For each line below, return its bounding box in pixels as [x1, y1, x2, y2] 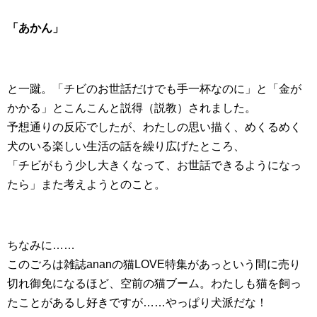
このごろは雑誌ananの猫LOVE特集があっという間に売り [7, 258, 301, 270]
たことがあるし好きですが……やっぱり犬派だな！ [7, 296, 267, 309]
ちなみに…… [7, 239, 75, 251]
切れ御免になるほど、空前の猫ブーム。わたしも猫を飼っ [7, 277, 301, 289]
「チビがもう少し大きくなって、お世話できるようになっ [7, 159, 301, 171]
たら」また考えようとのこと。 [7, 178, 166, 190]
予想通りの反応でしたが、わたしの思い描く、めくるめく [7, 121, 301, 133]
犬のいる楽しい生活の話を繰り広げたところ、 [7, 140, 245, 152]
